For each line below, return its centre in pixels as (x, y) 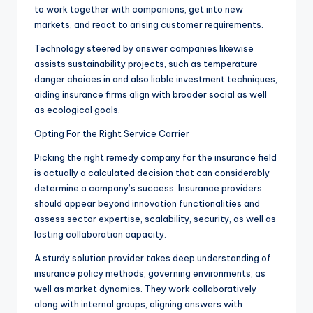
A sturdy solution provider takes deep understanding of (153, 258)
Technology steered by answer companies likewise (144, 49)
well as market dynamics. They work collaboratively (145, 289)
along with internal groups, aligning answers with (138, 304)
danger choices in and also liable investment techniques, (156, 79)
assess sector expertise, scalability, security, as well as (155, 219)
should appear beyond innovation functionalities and (147, 204)
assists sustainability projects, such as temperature (146, 64)
